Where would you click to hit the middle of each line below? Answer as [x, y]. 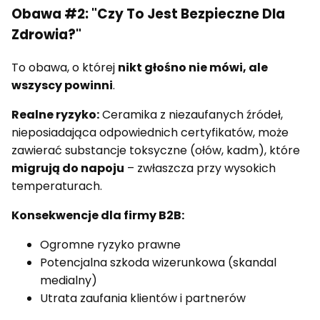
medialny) [69, 280]
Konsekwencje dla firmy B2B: [98, 215]
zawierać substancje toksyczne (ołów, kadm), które [156, 150]
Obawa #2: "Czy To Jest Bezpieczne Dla [148, 14]
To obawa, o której [65, 67]
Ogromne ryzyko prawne [110, 244]
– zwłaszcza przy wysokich [200, 168]
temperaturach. [57, 186]
